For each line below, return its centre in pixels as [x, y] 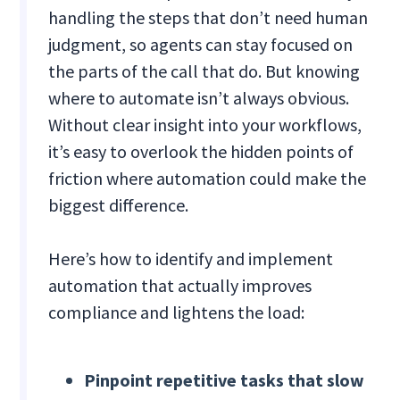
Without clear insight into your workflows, [205, 125]
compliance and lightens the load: [177, 312]
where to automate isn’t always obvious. [199, 98]
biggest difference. [119, 205]
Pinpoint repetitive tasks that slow [225, 380]
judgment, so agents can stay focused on [201, 45]
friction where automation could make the [208, 179]
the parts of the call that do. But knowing [204, 71]
